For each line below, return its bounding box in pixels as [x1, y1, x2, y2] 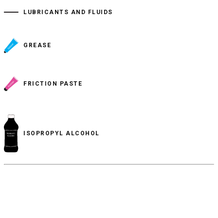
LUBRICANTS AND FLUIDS [23, 8, 113, 16]
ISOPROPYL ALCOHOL [23, 130, 100, 137]
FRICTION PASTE [23, 80, 82, 87]
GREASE [23, 42, 51, 49]
